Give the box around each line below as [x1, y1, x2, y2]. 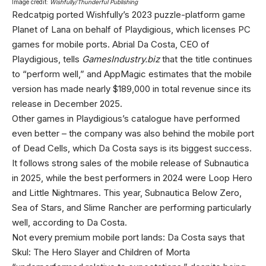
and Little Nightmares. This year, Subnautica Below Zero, [12, 186, 242, 198]
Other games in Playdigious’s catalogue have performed [12, 112, 240, 124]
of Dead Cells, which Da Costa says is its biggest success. [12, 142, 252, 154]
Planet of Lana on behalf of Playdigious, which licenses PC [12, 23, 251, 35]
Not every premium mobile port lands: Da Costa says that [12, 231, 245, 243]
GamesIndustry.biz [82, 53, 160, 65]
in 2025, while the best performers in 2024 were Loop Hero [12, 172, 252, 183]
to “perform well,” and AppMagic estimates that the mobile [12, 68, 252, 80]
